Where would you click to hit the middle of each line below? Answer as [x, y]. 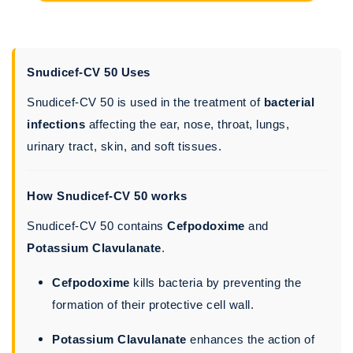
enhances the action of [250, 340]
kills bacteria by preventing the [215, 283]
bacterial [289, 102]
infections [56, 124]
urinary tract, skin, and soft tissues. [124, 147]
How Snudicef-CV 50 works [107, 196]
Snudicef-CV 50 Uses [89, 72]
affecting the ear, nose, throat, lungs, [187, 124]
